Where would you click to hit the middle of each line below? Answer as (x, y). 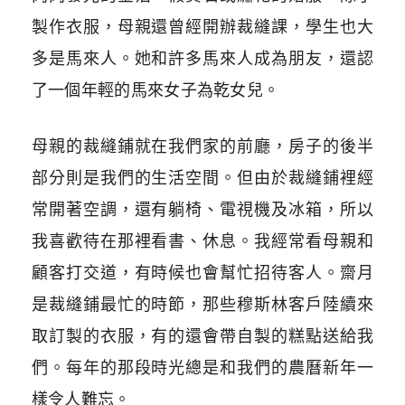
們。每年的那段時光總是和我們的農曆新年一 (202, 367)
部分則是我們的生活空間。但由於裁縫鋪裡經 (202, 177)
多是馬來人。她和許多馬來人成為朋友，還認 (202, 58)
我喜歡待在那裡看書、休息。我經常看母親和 (202, 240)
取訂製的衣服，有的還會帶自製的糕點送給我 (202, 335)
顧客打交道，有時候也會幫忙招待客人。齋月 (202, 272)
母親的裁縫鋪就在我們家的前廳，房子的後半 (202, 146)
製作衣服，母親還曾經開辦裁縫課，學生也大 (202, 26)
